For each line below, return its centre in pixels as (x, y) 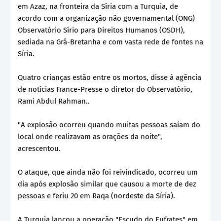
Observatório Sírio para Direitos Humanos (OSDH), (101, 30)
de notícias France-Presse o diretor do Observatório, (105, 89)
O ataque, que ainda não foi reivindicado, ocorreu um (108, 172)
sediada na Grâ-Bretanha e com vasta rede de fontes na (110, 42)
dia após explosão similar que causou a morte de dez (107, 184)
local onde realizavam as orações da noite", (90, 136)
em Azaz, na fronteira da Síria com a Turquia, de (98, 6)
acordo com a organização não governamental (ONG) (106, 18)
